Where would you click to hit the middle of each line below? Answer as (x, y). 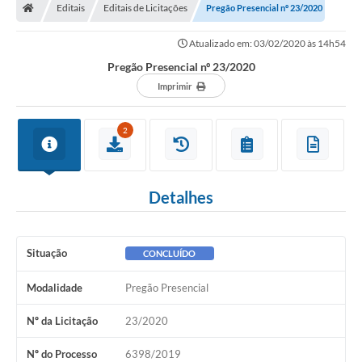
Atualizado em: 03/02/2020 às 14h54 (267, 43)
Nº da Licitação (62, 320)
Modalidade (55, 287)
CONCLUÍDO (170, 253)
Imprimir (175, 86)
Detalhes (181, 197)
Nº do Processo (62, 354)
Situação (47, 253)
